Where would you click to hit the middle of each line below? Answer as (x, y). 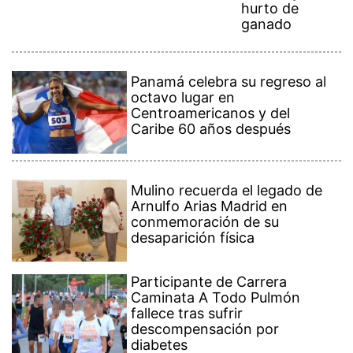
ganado (266, 24)
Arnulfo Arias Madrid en (210, 206)
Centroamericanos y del (211, 113)
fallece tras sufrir (187, 314)
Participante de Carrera (209, 282)
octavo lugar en (183, 98)
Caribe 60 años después (211, 129)
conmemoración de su (205, 222)
